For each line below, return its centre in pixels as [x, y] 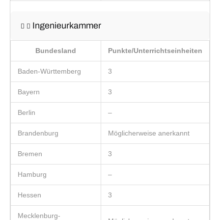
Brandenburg [38, 133]
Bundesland [56, 51]
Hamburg [32, 175]
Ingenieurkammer [67, 26]
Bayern [29, 92]
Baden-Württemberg [49, 71]
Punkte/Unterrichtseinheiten [155, 51]
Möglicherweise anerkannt [149, 133]
